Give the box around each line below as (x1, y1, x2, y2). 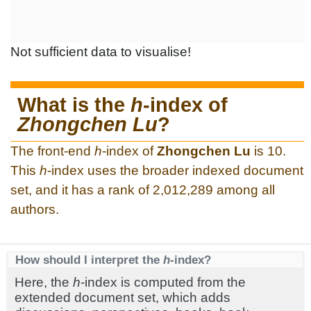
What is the (17, 94, 131, 116)
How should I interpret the (15, 253, 163, 267)
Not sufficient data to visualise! (10, 44, 191, 59)
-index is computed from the (81, 275, 246, 289)
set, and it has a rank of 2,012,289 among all (10, 183, 275, 197)
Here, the (15, 275, 73, 289)
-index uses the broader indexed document (47, 163, 303, 178)
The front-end (10, 144, 94, 158)
